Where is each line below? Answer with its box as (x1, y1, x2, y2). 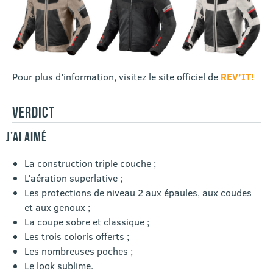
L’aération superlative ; (24, 171, 122, 185)
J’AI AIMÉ (6, 129, 47, 144)
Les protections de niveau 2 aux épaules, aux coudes (24, 186, 252, 199)
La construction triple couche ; (24, 157, 156, 170)
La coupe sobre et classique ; (24, 215, 149, 229)
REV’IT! (221, 70, 254, 83)
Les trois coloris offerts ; (24, 230, 129, 243)
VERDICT (12, 104, 55, 121)
